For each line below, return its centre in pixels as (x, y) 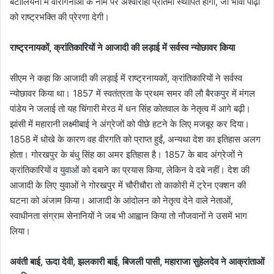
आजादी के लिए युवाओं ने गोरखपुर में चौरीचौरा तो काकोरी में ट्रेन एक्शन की (128, 185)
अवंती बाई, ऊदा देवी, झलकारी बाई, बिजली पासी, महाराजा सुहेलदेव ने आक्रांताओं (137, 261)
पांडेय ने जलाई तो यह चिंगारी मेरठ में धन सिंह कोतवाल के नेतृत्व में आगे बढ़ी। (130, 108)
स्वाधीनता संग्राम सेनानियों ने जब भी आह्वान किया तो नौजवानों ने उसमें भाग (128, 215)
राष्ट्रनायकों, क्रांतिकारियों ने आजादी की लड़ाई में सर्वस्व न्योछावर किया (122, 47)
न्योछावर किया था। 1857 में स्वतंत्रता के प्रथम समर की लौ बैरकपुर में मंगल (132, 93)
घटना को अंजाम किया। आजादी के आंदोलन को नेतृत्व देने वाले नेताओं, (121, 200)
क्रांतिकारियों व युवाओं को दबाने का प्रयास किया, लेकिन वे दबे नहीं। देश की (130, 169)
